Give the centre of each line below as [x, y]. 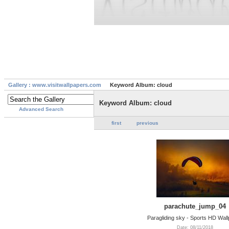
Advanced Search [41, 109]
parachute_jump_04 [195, 206]
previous [147, 123]
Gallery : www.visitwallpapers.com [55, 85]
